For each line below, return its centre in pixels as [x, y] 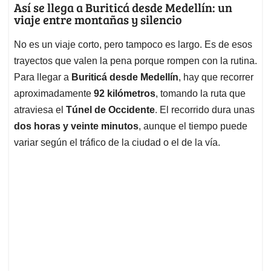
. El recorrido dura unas [205, 110]
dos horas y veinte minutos [76, 126]
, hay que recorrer [216, 77]
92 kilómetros [125, 94]
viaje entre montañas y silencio [98, 20]
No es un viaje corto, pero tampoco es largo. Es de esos [133, 45]
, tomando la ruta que [201, 94]
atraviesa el [40, 110]
